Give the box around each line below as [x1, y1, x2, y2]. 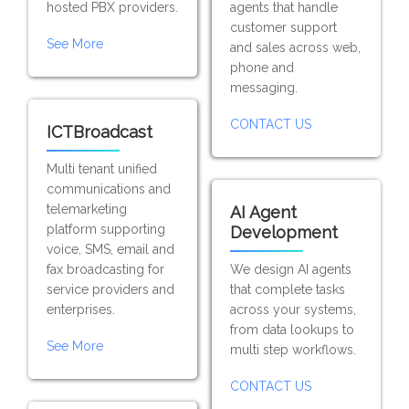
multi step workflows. [229, 342, 356, 357]
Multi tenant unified [47, 162, 158, 176]
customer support [229, 20, 337, 35]
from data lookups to [229, 322, 354, 337]
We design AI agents [229, 262, 351, 277]
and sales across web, [229, 40, 361, 55]
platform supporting [47, 222, 166, 236]
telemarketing [47, 202, 128, 216]
